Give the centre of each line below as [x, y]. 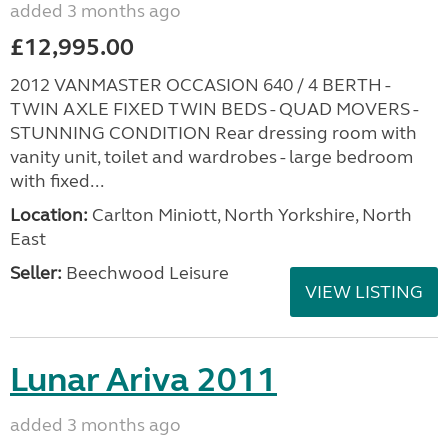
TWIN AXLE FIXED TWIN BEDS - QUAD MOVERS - [214, 109]
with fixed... [57, 181]
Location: [49, 215]
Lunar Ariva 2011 [143, 380]
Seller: [36, 273]
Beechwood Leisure [145, 273]
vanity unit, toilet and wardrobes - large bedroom [211, 157]
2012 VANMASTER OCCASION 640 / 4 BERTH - [200, 85]
